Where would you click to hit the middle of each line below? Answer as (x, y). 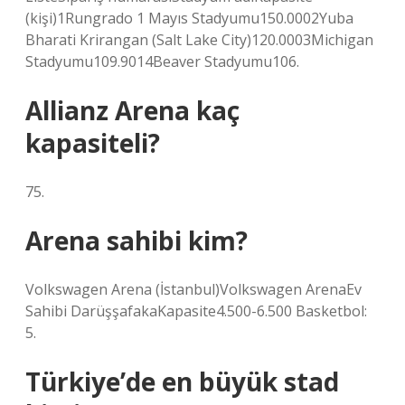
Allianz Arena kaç (132, 110)
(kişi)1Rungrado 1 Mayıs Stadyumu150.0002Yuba (189, 18)
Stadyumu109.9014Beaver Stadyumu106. (162, 61)
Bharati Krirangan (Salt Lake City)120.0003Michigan (199, 40)
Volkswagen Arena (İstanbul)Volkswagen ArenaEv (193, 289)
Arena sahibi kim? (137, 240)
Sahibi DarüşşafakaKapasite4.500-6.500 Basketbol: (196, 311)
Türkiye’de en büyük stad (182, 381)
